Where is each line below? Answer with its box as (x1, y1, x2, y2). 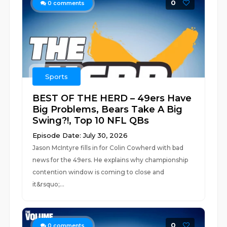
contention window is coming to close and (32, 168, 165, 176)
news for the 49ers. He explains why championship (32, 156, 188, 164)
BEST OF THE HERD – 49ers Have (32, 93, 192, 104)
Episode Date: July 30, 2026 (32, 131, 128, 139)
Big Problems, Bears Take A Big (32, 104, 183, 115)
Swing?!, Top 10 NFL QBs (32, 115, 149, 126)
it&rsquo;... (32, 180, 65, 188)
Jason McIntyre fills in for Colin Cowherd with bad (32, 144, 184, 152)
